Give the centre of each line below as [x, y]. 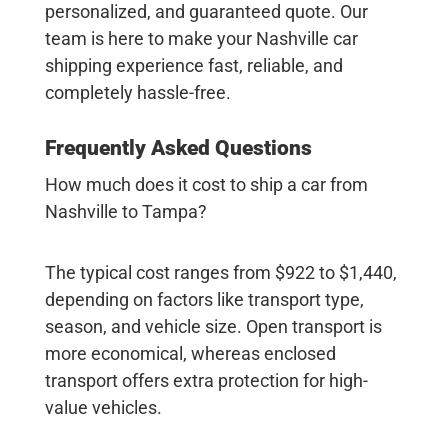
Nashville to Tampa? [125, 212]
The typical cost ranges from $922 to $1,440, [220, 273]
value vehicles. [103, 408]
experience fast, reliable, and [227, 66]
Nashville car [306, 39]
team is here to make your [150, 39]
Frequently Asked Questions [178, 148]
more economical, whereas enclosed [190, 354]
